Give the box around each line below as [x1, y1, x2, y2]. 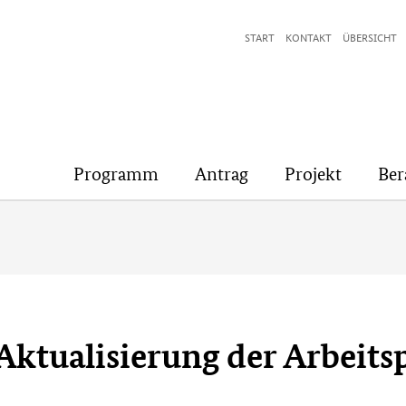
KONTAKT [285, 28, 332, 45]
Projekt [285, 163, 342, 185]
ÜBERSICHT [343, 28, 397, 45]
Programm [73, 163, 159, 185]
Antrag [195, 163, 248, 185]
